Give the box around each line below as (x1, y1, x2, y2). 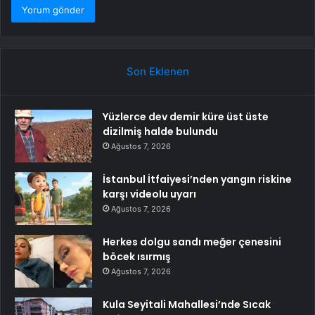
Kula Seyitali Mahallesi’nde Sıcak (103, 297, 271, 312)
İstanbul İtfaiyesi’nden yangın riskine (103, 172, 292, 187)
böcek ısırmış (103, 250, 171, 264)
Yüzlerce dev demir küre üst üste (103, 110, 269, 124)
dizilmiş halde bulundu (103, 124, 218, 139)
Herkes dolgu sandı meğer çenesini (103, 235, 281, 250)
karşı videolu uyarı (103, 187, 196, 202)
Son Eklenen (126, 65, 189, 79)
